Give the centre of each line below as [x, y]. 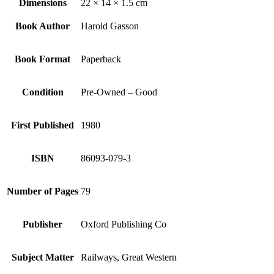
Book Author [43, 26]
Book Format [43, 59]
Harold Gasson [110, 26]
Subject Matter [43, 257]
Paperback [101, 59]
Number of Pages [43, 191]
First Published [43, 125]
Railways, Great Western [129, 257]
